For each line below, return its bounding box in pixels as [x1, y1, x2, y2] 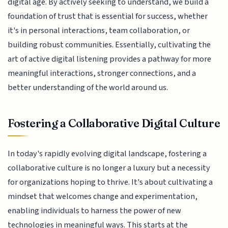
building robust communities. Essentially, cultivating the [8, 39, 211, 51]
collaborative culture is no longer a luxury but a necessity [8, 162, 211, 175]
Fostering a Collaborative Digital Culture [8, 116, 220, 130]
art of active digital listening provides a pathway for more [8, 53, 212, 66]
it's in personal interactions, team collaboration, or [8, 24, 190, 37]
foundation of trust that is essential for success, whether [8, 10, 208, 23]
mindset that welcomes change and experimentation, [8, 190, 198, 203]
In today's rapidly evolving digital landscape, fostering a [8, 148, 207, 160]
